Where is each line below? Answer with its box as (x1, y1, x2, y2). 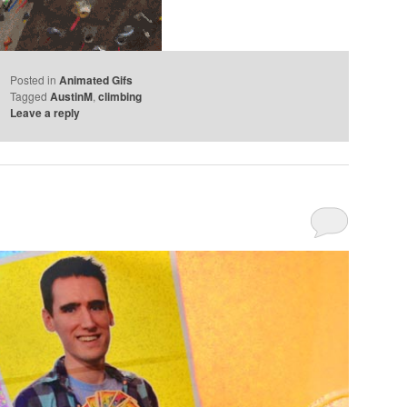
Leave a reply (10, 104, 81, 122)
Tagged (10, 88, 48, 104)
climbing (98, 88, 143, 105)
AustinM (50, 88, 94, 105)
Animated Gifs (59, 72, 134, 89)
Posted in (10, 72, 57, 88)
